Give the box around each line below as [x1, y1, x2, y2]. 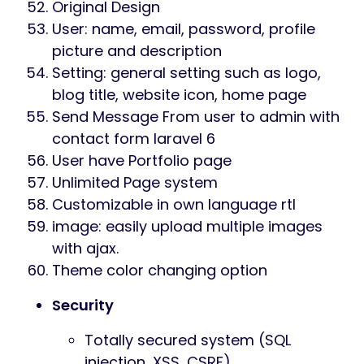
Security [52, 295, 114, 316]
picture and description [52, 41, 222, 62]
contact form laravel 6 [52, 128, 215, 149]
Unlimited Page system [52, 172, 218, 193]
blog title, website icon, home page [52, 84, 306, 106]
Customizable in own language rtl [52, 194, 296, 215]
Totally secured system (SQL [84, 330, 291, 351]
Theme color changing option [52, 260, 267, 281]
